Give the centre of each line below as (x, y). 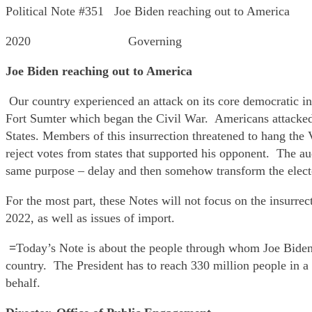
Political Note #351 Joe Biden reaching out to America (148, 11)
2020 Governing (94, 41)
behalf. (23, 283)
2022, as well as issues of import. (90, 218)
